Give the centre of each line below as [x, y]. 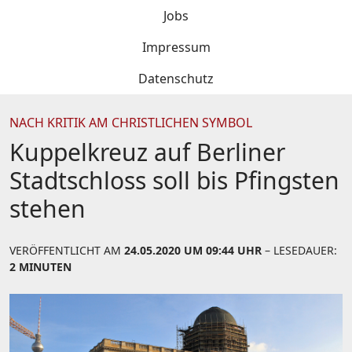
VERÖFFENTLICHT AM [67, 250]
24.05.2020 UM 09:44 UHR [193, 250]
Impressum [176, 47]
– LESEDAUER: [299, 250]
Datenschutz [176, 79]
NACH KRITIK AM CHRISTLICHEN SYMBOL [131, 123]
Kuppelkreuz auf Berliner [147, 152]
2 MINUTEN [40, 267]
